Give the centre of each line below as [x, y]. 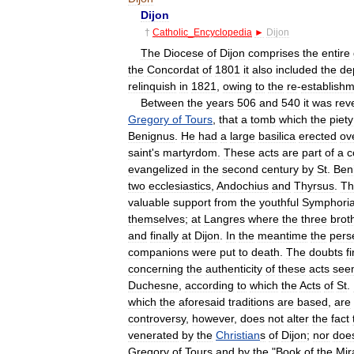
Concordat [173, 69]
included [297, 69]
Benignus [151, 136]
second [240, 169]
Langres [224, 218]
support [192, 202]
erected [318, 136]
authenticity [234, 268]
